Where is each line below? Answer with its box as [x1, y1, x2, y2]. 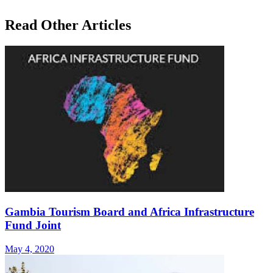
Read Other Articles [5, 16, 131, 33]
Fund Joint [5, 219, 61, 232]
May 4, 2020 [5, 244, 54, 255]
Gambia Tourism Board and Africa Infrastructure [5, 205, 254, 219]
